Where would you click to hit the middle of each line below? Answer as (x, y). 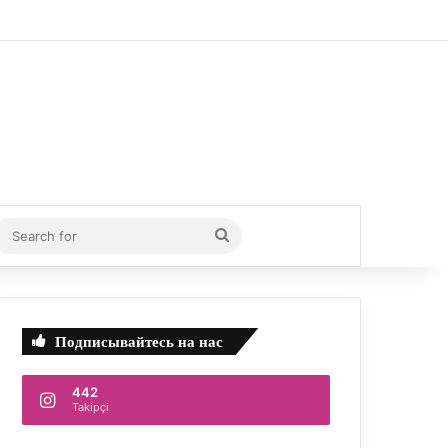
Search (253, 234)
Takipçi (91, 406)
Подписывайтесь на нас (139, 341)
